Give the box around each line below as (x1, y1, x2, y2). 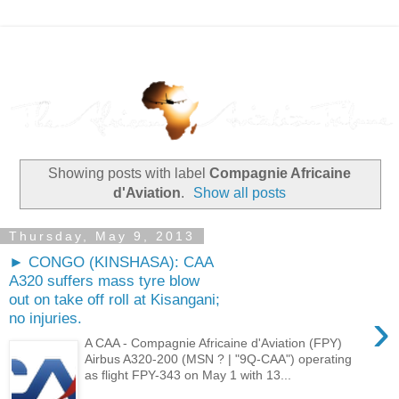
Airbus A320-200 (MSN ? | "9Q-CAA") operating (85, 352, 353, 367)
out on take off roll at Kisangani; (9, 289, 220, 308)
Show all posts (193, 185, 287, 201)
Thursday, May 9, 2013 (9, 228, 195, 243)
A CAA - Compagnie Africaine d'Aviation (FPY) (85, 336, 343, 351)
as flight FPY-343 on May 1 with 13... (85, 368, 292, 383)
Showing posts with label (48, 166, 209, 182)
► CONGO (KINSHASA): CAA (9, 252, 213, 271)
